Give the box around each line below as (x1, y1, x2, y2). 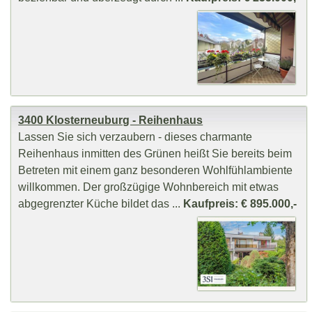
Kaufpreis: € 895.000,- (183, 197, 297, 210)
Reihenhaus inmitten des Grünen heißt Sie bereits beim (18, 147, 292, 160)
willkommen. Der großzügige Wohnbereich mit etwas (18, 180, 279, 194)
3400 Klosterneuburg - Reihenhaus (18, 114, 203, 127)
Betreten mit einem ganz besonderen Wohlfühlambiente (18, 164, 293, 177)
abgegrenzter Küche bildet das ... (18, 197, 184, 210)
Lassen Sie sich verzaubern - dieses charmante (18, 130, 253, 143)
